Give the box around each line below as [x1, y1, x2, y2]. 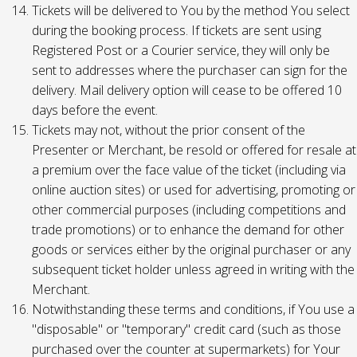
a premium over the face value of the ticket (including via [32, 161, 346, 178]
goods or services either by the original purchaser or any [32, 241, 351, 258]
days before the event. [32, 101, 158, 119]
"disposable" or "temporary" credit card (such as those [32, 320, 341, 338]
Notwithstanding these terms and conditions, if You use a [32, 300, 355, 318]
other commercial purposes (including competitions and [32, 201, 346, 218]
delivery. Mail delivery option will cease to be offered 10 [32, 81, 342, 99]
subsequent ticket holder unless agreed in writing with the [32, 261, 355, 278]
